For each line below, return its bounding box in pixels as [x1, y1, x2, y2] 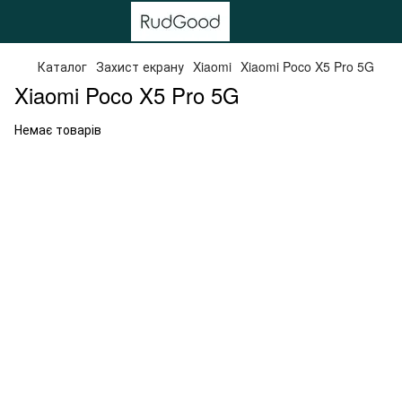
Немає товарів [14, 120, 101, 138]
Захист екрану [96, 57, 184, 75]
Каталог [38, 57, 87, 75]
